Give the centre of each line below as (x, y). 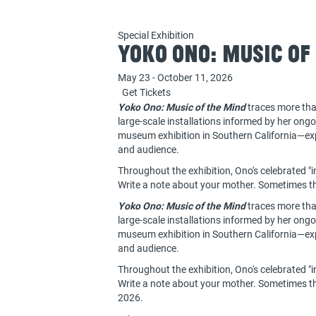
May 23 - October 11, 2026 (175, 78)
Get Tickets (146, 92)
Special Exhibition (156, 35)
